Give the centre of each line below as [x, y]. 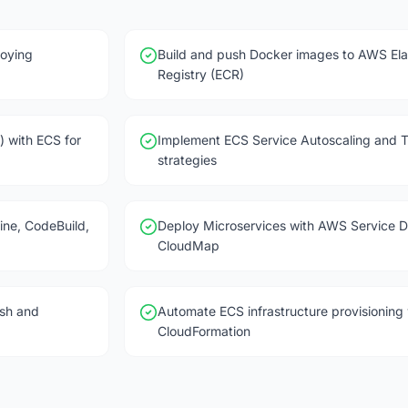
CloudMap [189, 245]
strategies [187, 160]
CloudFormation [204, 331]
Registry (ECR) [201, 74]
